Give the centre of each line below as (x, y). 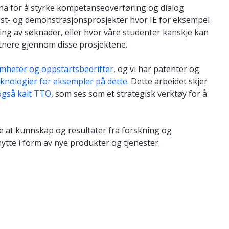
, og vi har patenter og (156, 69)
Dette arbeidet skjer (169, 81)
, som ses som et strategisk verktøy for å (129, 93)
